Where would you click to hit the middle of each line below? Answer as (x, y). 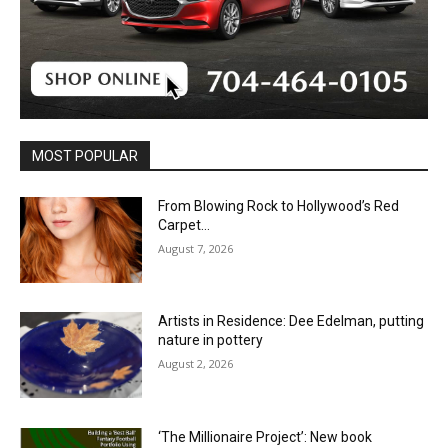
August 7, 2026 (196, 248)
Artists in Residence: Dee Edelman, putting (291, 321)
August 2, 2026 (196, 364)
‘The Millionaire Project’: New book (265, 437)
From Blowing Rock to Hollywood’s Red (279, 205)
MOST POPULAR (85, 155)
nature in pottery (211, 340)
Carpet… (184, 224)
